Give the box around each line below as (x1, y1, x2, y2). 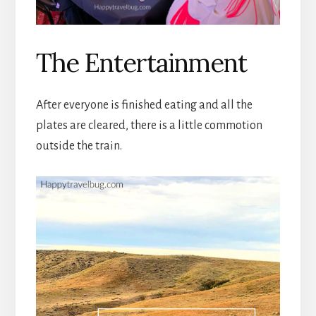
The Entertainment (35, 46, 247, 79)
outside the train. (35, 139, 122, 152)
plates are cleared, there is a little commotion (35, 119, 262, 132)
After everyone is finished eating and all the (35, 98, 253, 111)
